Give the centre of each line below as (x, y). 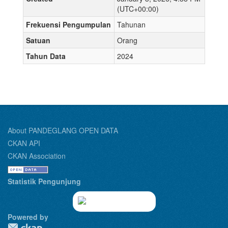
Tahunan (131, 24)
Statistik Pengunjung (44, 181)
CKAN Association (37, 156)
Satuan (38, 40)
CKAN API (24, 143)
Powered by (28, 217)
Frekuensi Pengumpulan (68, 24)
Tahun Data (46, 56)
